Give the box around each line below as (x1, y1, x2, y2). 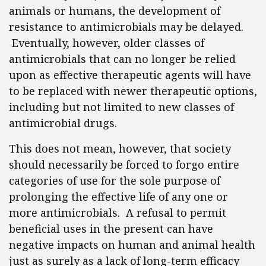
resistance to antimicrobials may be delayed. (9, 20, 243, 34)
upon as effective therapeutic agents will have (9, 68, 251, 82)
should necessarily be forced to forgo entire (9, 157, 239, 172)
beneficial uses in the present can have (9, 221, 213, 236)
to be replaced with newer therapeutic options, (9, 84, 257, 98)
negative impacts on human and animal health (9, 237, 255, 252)
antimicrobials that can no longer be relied (9, 52, 236, 66)
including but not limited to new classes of (9, 100, 234, 114)
